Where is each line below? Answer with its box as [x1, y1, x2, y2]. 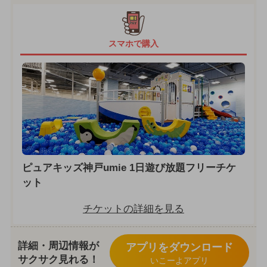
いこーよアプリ [150, 255, 209, 265]
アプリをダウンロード [125, 241, 233, 253]
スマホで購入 [108, 39, 159, 49]
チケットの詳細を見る [82, 203, 184, 215]
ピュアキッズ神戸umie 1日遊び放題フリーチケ [21, 162, 236, 174]
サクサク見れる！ [17, 254, 99, 266]
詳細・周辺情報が [17, 240, 99, 252]
